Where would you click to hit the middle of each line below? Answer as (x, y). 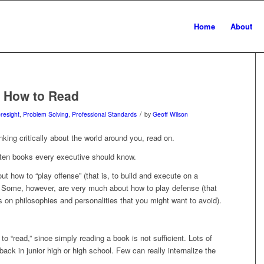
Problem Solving (46, 114)
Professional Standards (104, 114)
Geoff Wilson (170, 114)
